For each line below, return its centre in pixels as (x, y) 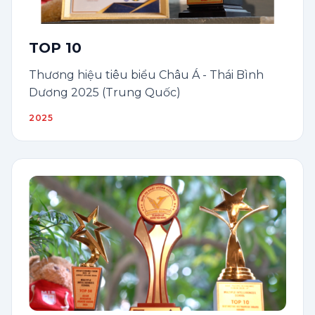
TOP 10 (55, 48)
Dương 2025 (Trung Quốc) (105, 92)
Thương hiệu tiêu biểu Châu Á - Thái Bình (146, 75)
